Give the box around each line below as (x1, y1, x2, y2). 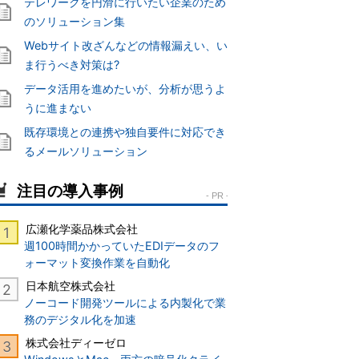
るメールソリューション (24, 144, 147, 159)
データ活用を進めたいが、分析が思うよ (24, 82, 226, 96)
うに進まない (24, 101, 91, 115)
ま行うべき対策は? (24, 58, 119, 72)
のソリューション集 (24, 14, 125, 29)
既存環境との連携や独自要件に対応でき (24, 125, 226, 139)
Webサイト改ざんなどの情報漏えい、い (24, 38, 228, 53)
